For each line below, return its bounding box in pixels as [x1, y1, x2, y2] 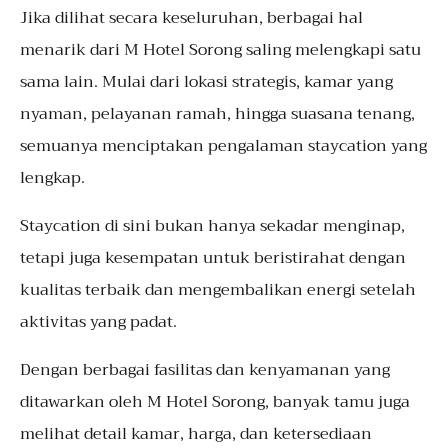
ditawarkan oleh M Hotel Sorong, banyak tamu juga [20, 388, 410, 417]
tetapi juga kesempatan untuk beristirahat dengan [20, 244, 406, 273]
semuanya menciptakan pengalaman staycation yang [20, 132, 427, 161]
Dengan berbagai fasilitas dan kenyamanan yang [20, 356, 390, 385]
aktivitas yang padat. [20, 308, 177, 337]
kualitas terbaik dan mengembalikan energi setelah [20, 276, 416, 305]
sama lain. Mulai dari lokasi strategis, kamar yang [20, 68, 393, 97]
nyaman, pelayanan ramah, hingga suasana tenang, [20, 100, 415, 129]
